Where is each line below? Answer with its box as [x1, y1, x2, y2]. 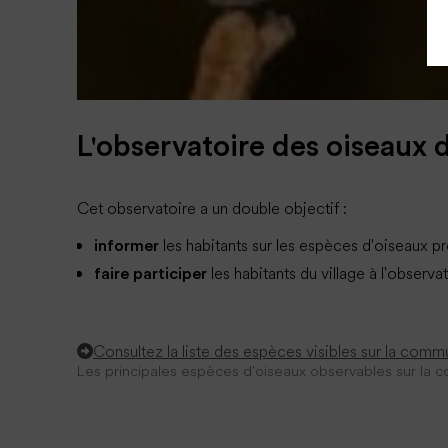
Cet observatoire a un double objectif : [77, 196, 348, 220]
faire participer [93, 265, 207, 282]
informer [93, 238, 159, 255]
